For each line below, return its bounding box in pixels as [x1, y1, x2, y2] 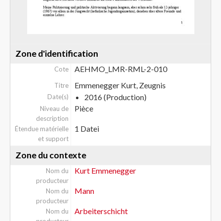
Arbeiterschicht [74, 206, 128, 216]
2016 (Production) [84, 92, 147, 102]
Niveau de [39, 105, 69, 112]
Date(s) [47, 93, 69, 101]
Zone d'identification [15, 48, 98, 59]
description [36, 114, 69, 122]
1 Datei [74, 124, 99, 133]
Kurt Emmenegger [74, 166, 136, 175]
